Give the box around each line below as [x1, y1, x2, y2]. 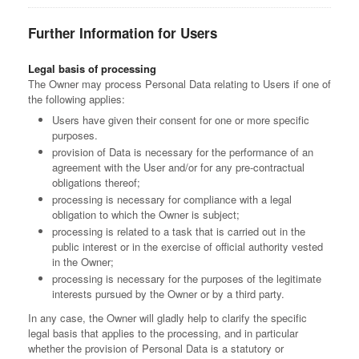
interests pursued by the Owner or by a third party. [52, 286, 284, 301]
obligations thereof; [52, 175, 140, 190]
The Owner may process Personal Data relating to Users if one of [28, 76, 331, 91]
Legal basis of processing [28, 61, 156, 76]
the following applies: [28, 91, 125, 107]
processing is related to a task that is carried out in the [52, 224, 305, 239]
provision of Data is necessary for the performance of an [52, 144, 313, 159]
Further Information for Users [28, 23, 217, 42]
